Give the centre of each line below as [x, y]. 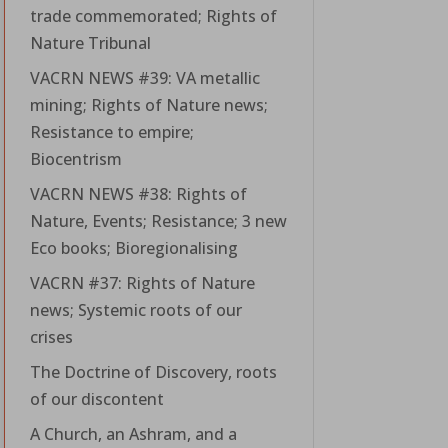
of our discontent [96, 398]
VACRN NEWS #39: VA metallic [144, 77]
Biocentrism [75, 158]
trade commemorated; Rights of [153, 15]
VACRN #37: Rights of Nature [142, 282]
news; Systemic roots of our [135, 309]
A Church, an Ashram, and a [133, 433]
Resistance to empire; [111, 131]
